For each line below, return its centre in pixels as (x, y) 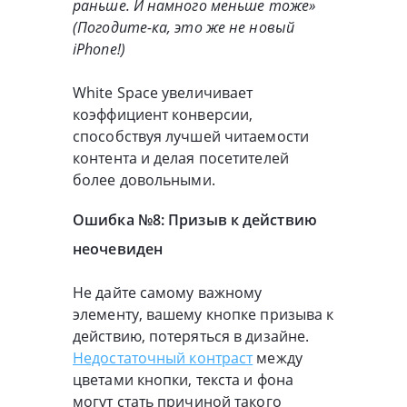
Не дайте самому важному (168, 293)
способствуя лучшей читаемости (191, 137)
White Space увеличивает (163, 93)
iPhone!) (99, 50)
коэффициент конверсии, (163, 115)
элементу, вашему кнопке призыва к (203, 315)
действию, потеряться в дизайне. (191, 337)
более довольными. (144, 180)
